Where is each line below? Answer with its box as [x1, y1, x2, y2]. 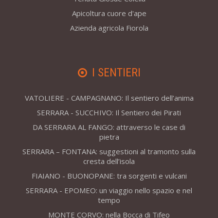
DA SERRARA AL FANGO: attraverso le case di [33, 122, 185, 132]
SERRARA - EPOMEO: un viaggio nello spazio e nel [26, 185, 192, 196]
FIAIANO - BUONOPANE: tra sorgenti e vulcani [31, 171, 187, 181]
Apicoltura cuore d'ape [72, 8, 146, 18]
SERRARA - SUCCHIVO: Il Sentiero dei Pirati [37, 108, 181, 118]
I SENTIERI [91, 66, 141, 80]
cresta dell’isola [83, 156, 135, 166]
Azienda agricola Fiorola [70, 23, 148, 33]
